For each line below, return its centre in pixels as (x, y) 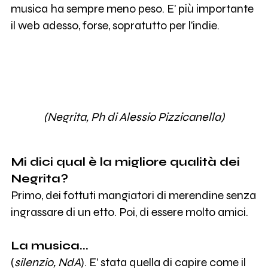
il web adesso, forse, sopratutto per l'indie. (115, 26)
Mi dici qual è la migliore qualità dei (125, 162)
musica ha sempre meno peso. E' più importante (132, 9)
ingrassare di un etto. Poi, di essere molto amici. (129, 212)
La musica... (49, 246)
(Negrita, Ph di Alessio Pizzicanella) (134, 117)
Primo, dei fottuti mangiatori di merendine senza (133, 196)
